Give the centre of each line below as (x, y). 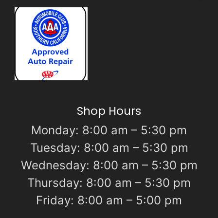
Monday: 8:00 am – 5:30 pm (109, 130)
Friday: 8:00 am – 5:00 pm (109, 200)
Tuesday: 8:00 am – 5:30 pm (109, 148)
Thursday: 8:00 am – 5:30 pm (109, 183)
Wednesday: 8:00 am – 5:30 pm (109, 165)
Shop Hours (109, 111)
